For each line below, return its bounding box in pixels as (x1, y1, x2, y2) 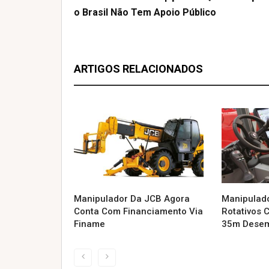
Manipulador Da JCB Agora (74, 193, 190, 204)
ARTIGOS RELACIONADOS (74, 62, 203, 75)
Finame (74, 218, 105, 229)
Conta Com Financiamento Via (74, 205, 203, 217)
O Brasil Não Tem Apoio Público (74, 7, 216, 18)
